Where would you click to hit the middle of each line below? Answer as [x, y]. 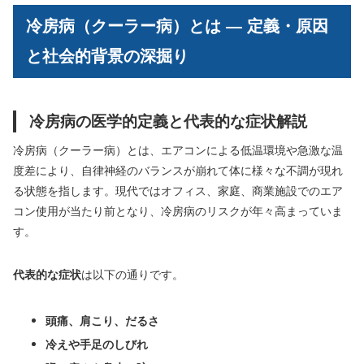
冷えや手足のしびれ [97, 345]
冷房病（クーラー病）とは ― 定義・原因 [177, 26]
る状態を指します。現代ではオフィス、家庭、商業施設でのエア [178, 191]
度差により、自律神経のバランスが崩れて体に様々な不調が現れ [178, 171]
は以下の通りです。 [132, 275]
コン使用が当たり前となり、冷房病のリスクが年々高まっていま [178, 212]
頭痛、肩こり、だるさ [102, 321]
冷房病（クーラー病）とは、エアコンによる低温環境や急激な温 [178, 151]
